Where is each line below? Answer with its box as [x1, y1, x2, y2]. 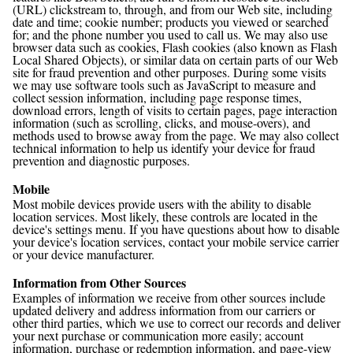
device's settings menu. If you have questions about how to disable [13, 221, 340, 237]
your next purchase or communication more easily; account [13, 327, 303, 344]
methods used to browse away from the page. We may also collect [13, 127, 339, 143]
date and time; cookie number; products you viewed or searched [13, 13, 329, 30]
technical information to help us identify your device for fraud [13, 139, 315, 156]
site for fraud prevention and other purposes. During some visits [13, 64, 326, 80]
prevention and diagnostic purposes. [13, 152, 190, 169]
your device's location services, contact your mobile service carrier [13, 233, 339, 250]
